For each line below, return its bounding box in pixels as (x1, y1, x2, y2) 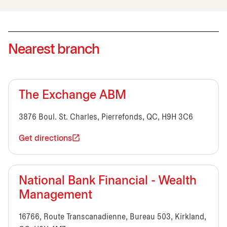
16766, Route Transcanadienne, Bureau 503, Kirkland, (19, 213, 206, 221)
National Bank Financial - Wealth (19, 175, 197, 187)
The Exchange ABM (19, 90, 126, 101)
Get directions (19, 134, 72, 142)
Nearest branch (8, 43, 99, 57)
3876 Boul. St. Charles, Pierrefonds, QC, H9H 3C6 (19, 113, 193, 121)
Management (19, 190, 92, 201)
